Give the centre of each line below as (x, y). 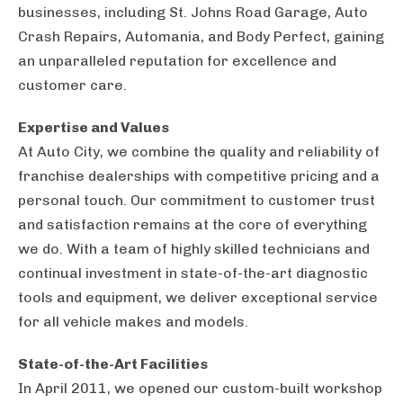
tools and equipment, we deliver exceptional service (198, 298)
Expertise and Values (94, 128)
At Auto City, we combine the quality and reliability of (199, 152)
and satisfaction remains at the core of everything (193, 225)
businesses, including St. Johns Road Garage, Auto (193, 13)
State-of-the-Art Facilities (113, 364)
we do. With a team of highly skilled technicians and (194, 249)
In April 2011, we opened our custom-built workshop (200, 389)
